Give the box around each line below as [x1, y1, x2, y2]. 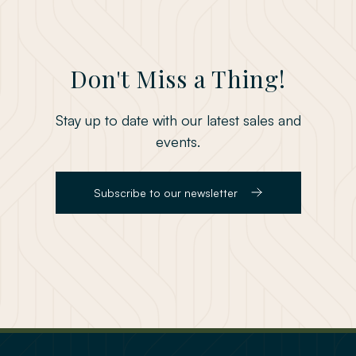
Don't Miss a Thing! [70, 62, 286, 95]
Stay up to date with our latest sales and [55, 110, 301, 129]
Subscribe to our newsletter [93, 185, 238, 199]
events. [156, 132, 200, 150]
